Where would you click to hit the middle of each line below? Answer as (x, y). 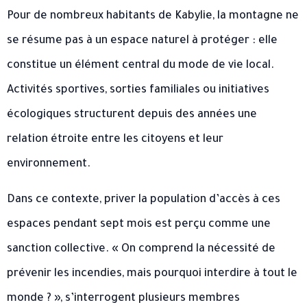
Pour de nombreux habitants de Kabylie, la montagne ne (153, 16)
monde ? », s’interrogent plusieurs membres (123, 298)
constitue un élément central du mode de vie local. (140, 65)
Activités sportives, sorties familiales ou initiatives (138, 90)
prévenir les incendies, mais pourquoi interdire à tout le (152, 274)
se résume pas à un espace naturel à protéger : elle (142, 41)
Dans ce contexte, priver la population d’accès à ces (144, 200)
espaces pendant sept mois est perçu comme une (139, 224)
